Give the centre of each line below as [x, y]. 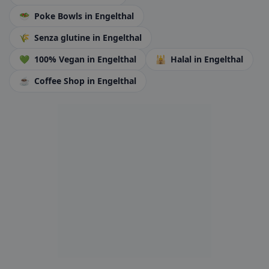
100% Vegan [59, 59]
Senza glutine [62, 38]
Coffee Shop [59, 81]
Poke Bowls [58, 16]
